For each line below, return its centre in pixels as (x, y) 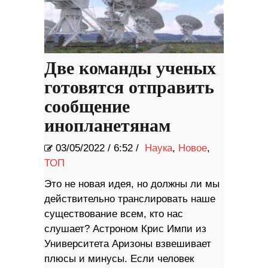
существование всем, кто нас (114, 214)
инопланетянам (107, 126)
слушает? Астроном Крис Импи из (125, 229)
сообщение (87, 107)
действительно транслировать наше (130, 199)
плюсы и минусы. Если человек (119, 258)
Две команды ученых (130, 68)
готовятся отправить (129, 88)
